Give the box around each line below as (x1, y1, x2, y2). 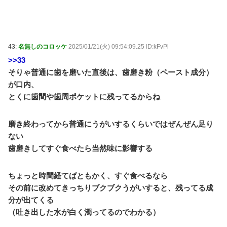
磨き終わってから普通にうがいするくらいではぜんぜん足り (8, 120, 213, 128)
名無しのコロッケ (18, 43, 67, 50)
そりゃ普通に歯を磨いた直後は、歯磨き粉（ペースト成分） (8, 68, 213, 77)
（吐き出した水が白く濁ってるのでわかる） (8, 208, 160, 216)
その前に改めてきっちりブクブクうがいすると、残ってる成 (8, 183, 213, 192)
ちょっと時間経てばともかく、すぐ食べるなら (8, 171, 168, 180)
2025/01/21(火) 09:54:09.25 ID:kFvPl (68, 43, 169, 50)
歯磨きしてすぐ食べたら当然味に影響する (8, 144, 153, 153)
